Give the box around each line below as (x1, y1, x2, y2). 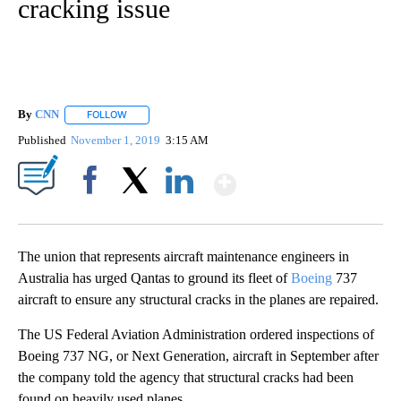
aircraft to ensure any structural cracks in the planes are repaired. (18, 291, 379, 307)
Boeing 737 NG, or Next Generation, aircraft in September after (18, 347, 379, 363)
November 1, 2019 (71, 132, 164, 147)
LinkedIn (158, 203, 200, 218)
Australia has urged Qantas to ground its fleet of (18, 269, 291, 286)
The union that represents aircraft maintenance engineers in (18, 248, 349, 264)
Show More (235, 160, 377, 193)
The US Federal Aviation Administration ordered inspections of (18, 326, 374, 342)
